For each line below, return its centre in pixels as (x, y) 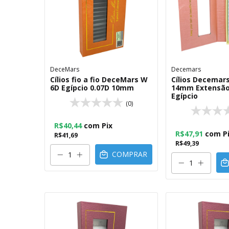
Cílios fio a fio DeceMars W (99, 79)
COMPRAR (130, 154)
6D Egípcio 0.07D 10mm (92, 88)
